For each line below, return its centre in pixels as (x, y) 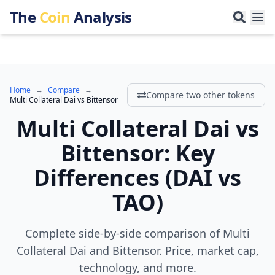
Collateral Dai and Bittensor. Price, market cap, (137, 250)
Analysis (101, 17)
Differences (97, 178)
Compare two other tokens (200, 95)
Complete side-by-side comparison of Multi (137, 233)
